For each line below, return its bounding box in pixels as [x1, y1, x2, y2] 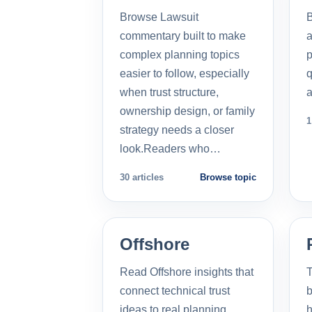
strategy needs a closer [120, 123, 234, 136]
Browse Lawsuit [120, 10, 198, 23]
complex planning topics [120, 48, 240, 61]
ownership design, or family [120, 104, 255, 117]
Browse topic [200, 171, 256, 182]
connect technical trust [120, 284, 230, 297]
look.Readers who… [120, 142, 221, 155]
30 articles [120, 171, 164, 182]
